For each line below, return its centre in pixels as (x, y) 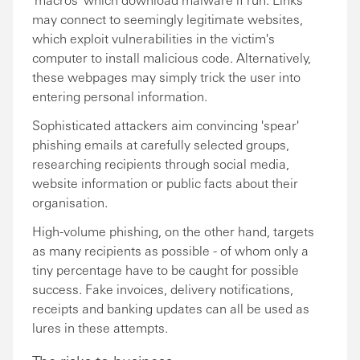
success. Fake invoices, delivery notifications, (163, 289)
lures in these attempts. (100, 327)
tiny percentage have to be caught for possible (166, 270)
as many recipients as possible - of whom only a (170, 250)
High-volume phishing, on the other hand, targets (173, 231)
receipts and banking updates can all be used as (171, 308)
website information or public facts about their (165, 183)
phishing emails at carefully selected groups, (161, 144)
